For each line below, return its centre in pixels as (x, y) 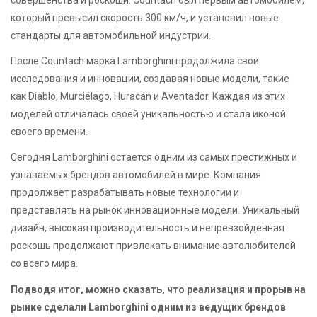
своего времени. (49, 132)
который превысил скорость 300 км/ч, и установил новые (145, 18)
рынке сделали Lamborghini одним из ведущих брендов (148, 307)
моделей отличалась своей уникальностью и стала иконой (148, 114)
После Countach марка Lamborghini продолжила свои (135, 61)
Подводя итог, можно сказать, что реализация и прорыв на (158, 289)
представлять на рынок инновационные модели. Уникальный (155, 211)
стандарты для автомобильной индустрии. (111, 35)
